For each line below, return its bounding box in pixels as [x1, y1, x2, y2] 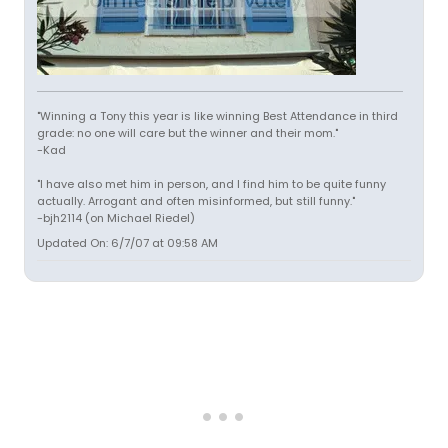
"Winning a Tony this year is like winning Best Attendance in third [37, 108, 398, 124]
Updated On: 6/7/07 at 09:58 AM [37, 235, 218, 251]
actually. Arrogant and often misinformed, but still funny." [37, 193, 355, 209]
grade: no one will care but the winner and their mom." [37, 125, 338, 141]
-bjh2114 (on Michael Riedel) [37, 210, 195, 226]
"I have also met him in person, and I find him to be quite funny [37, 176, 386, 192]
